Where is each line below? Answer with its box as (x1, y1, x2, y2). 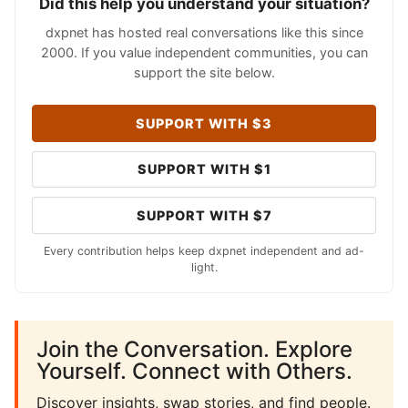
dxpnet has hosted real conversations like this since (45, 25, 363, 40)
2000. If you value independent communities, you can (40, 45, 368, 60)
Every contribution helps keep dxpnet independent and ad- (44, 243, 364, 258)
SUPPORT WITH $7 (136, 207, 272, 223)
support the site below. (133, 65, 275, 80)
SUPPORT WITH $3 (136, 115, 272, 131)
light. (190, 260, 218, 274)
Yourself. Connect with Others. (36, 357, 352, 384)
